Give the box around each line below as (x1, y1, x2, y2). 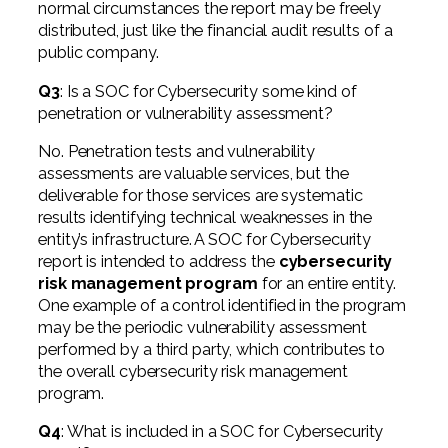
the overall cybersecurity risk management (38, 361, 348, 381)
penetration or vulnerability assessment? (38, 103, 333, 123)
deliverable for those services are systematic (38, 185, 363, 205)
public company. (38, 43, 159, 63)
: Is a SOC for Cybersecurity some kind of (59, 81, 357, 101)
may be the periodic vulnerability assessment (38, 317, 367, 337)
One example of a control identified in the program (38, 295, 406, 315)
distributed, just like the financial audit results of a (38, 21, 393, 41)
